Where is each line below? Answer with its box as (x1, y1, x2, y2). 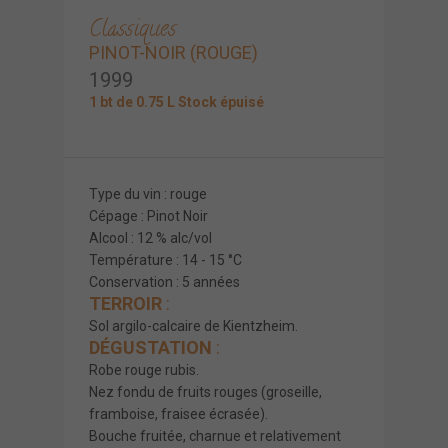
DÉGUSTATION (89, 336, 216, 358)
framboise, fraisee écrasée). (89, 405, 268, 422)
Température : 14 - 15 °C (89, 251, 242, 268)
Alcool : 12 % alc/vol (89, 229, 212, 246)
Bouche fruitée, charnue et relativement (89, 427, 341, 444)
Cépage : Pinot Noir (89, 207, 208, 224)
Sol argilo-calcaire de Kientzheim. (89, 317, 298, 334)
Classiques (89, 13, 176, 48)
